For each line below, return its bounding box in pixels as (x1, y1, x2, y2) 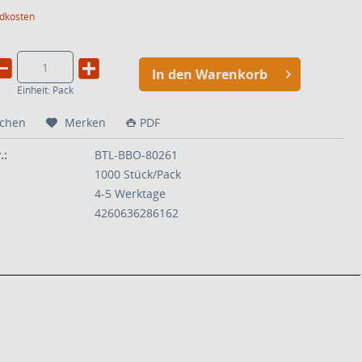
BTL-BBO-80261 (94, 147, 178, 162)
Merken (65, 115, 106, 130)
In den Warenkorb (152, 65, 268, 83)
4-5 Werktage (94, 186, 166, 201)
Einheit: (17, 83, 51, 97)
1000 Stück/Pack (94, 166, 181, 182)
